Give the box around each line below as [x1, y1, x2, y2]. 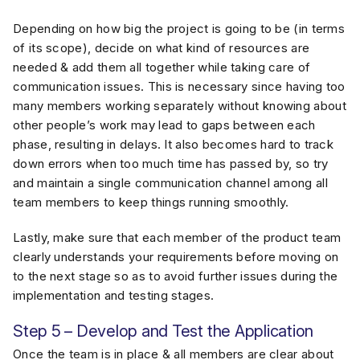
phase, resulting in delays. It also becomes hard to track [13, 137, 334, 152]
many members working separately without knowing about [13, 98, 346, 113]
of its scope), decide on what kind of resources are [13, 40, 310, 55]
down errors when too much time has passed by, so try [13, 156, 329, 171]
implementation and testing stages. [13, 288, 215, 303]
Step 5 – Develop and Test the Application [13, 321, 314, 341]
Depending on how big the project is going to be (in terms [13, 21, 346, 36]
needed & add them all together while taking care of [13, 59, 311, 75]
